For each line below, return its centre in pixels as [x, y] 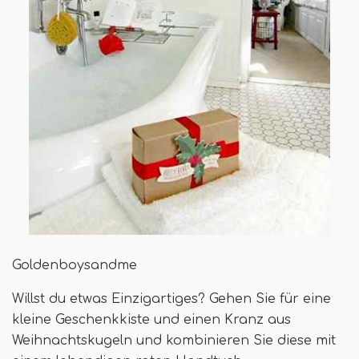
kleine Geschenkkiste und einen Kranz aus [151, 319]
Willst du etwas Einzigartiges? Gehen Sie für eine [171, 298]
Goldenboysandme [75, 265]
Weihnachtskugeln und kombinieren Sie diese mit [174, 340]
